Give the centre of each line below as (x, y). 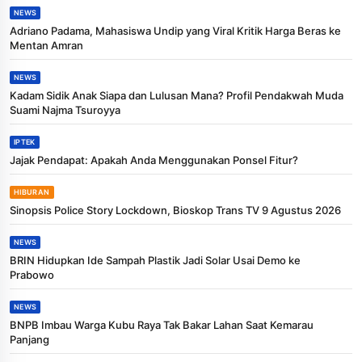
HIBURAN (32, 192)
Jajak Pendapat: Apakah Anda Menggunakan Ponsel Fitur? (154, 160)
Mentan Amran (46, 45)
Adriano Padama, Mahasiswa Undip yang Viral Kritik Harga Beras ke (175, 30)
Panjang (29, 339)
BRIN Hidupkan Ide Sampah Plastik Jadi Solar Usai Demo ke (155, 260)
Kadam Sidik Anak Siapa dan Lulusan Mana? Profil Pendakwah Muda (177, 95)
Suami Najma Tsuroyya (65, 109)
